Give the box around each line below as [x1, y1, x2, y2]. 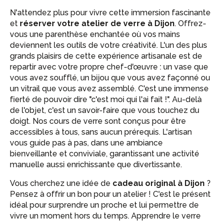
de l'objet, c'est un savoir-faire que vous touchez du [10, 106, 199, 115]
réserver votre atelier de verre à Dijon [20, 19, 175, 28]
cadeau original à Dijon [112, 179, 205, 188]
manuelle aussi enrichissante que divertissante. [10, 160, 182, 169]
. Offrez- [175, 19, 206, 28]
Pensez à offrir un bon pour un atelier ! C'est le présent [10, 189, 211, 199]
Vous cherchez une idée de [10, 179, 112, 188]
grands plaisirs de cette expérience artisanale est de [10, 51, 202, 61]
